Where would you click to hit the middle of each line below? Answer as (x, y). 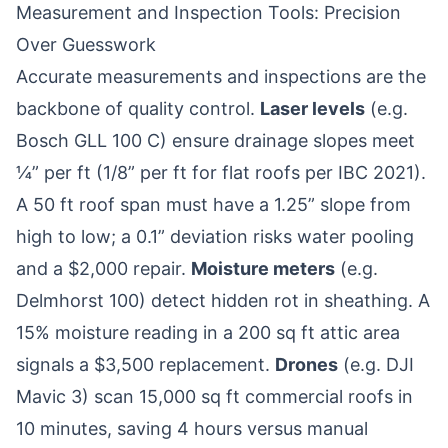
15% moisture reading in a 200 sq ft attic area (208, 332)
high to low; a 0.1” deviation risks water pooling (215, 236)
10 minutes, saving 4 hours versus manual (192, 428)
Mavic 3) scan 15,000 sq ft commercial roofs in (214, 396)
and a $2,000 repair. (103, 268)
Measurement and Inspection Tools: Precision (208, 12)
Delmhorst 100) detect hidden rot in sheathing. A (223, 300)
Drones (306, 364)
